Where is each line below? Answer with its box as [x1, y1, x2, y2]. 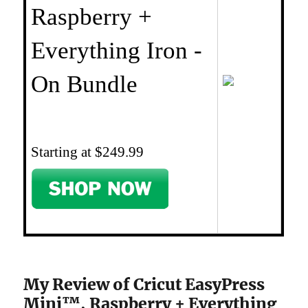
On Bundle [31, 71, 138, 98]
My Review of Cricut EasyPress [23, 274, 265, 294]
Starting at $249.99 [31, 144, 144, 159]
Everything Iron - [31, 37, 203, 64]
